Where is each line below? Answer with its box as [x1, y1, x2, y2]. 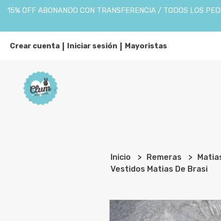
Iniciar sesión [67, 41, 117, 50]
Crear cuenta [10, 41, 60, 50]
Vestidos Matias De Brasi [110, 164, 208, 174]
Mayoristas [125, 41, 167, 50]
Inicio [110, 152, 133, 162]
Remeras [147, 152, 184, 162]
